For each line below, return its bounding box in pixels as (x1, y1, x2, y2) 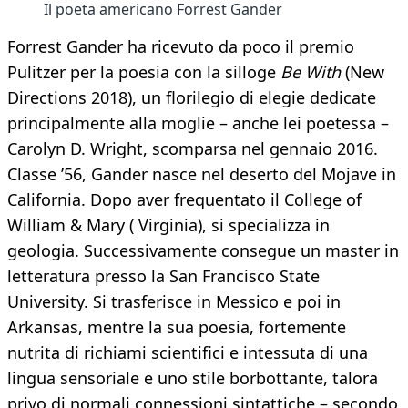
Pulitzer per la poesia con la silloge (7, 61, 280, 84)
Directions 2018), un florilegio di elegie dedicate (7, 87, 376, 109)
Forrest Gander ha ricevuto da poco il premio (7, 36, 354, 58)
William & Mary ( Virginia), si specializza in (7, 214, 330, 237)
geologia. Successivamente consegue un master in (7, 240, 399, 262)
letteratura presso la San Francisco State (7, 265, 320, 288)
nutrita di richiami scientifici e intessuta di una (7, 342, 368, 364)
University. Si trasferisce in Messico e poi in (7, 291, 341, 313)
